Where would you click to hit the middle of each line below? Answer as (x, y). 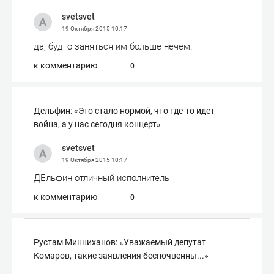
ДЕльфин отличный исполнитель (102, 178)
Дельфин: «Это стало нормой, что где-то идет (124, 111)
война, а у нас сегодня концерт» (97, 124)
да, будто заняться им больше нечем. (113, 46)
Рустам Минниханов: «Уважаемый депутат (120, 242)
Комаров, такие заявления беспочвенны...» (121, 256)
